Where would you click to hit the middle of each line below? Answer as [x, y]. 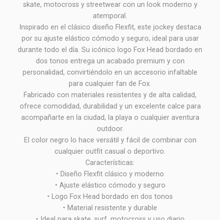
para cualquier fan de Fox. [110, 84]
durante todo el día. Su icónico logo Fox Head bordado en [110, 50]
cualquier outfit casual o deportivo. [110, 152]
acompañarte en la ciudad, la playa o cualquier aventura [110, 118]
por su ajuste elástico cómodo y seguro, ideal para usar [110, 39]
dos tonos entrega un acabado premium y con [110, 61]
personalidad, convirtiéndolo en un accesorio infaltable [110, 73]
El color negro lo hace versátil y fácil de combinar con [110, 140]
